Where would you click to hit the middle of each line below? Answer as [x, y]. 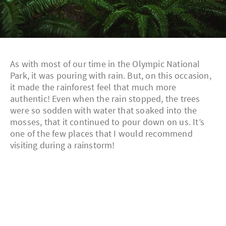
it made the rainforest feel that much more [93, 87]
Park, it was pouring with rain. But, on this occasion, [111, 76]
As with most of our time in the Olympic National [105, 64]
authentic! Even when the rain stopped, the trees [105, 99]
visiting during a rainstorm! [63, 145]
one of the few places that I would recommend [101, 134]
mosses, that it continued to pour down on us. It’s [107, 122]
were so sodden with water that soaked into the [104, 110]
